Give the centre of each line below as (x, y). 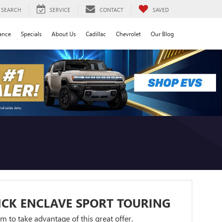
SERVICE (60, 9)
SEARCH (11, 9)
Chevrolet (128, 33)
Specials (31, 33)
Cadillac (96, 33)
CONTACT (111, 9)
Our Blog (162, 33)
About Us (64, 33)
